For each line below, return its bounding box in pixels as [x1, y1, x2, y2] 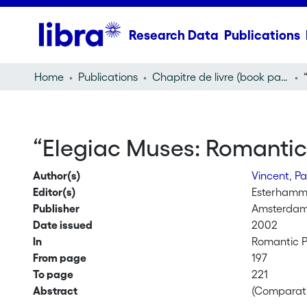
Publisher [32, 202, 79, 214]
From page [32, 251, 86, 264]
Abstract [32, 284, 77, 297]
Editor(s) [32, 186, 76, 198]
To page [32, 268, 73, 280]
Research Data [128, 27, 219, 42]
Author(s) [32, 169, 81, 182]
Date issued [32, 219, 93, 231]
